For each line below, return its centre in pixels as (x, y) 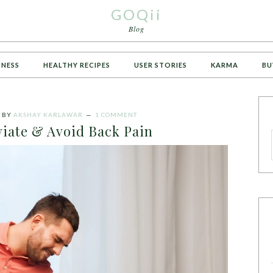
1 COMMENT (116, 115)
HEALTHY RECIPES (77, 65)
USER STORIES (161, 65)
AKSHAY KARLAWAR (48, 115)
